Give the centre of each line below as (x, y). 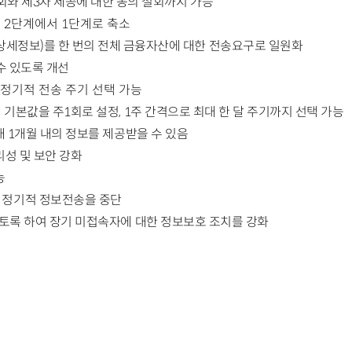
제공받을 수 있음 (145, 134)
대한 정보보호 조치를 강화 (202, 222)
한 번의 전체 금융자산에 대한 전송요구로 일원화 (180, 46)
